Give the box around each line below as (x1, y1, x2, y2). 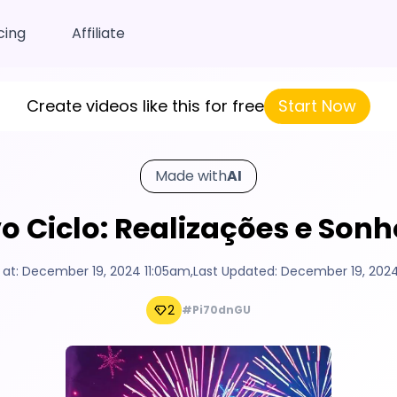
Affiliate (72, 23, 125, 43)
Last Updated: (192, 262, 281, 280)
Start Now (278, 95, 356, 117)
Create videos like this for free (27, 95, 264, 117)
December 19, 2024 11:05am (21, 262, 191, 280)
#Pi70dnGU (182, 302, 251, 317)
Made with (155, 166, 227, 186)
